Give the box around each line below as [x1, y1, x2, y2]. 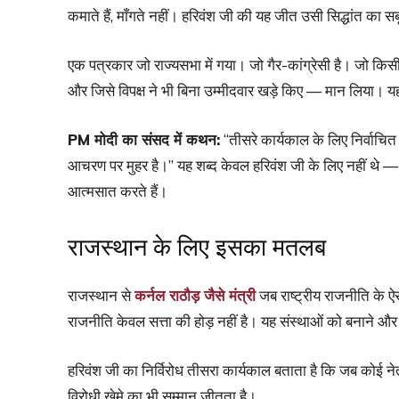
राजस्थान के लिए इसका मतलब [68, 232, 326, 262]
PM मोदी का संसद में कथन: [68, 129, 220, 149]
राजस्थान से [68, 285, 134, 305]
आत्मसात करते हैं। [68, 181, 167, 200]
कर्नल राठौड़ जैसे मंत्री [134, 285, 256, 305]
